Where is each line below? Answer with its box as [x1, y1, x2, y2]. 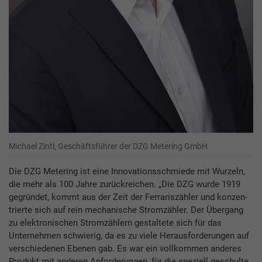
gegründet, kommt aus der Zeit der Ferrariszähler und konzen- [9, 192, 247, 203]
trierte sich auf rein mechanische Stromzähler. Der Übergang [9, 205, 243, 216]
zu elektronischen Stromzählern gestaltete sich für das [9, 218, 222, 229]
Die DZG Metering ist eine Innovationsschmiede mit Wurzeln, [9, 166, 245, 177]
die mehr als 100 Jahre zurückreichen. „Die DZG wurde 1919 [9, 179, 240, 190]
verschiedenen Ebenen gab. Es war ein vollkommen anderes [9, 243, 242, 254]
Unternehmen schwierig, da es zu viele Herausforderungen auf [9, 230, 249, 242]
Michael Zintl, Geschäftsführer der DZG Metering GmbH [9, 142, 208, 151]
